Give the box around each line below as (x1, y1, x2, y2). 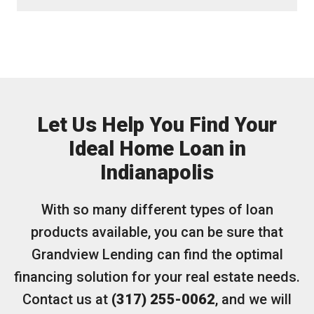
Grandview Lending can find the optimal (31, 246, 283, 263)
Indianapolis (100, 161, 214, 184)
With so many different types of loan (41, 201, 273, 218)
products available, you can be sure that (31, 224, 283, 240)
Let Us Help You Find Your (37, 113, 277, 137)
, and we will (215, 291, 292, 308)
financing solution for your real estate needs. (14, 268, 300, 285)
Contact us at (22, 291, 111, 308)
